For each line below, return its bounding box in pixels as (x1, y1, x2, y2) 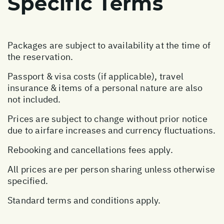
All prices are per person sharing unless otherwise (7, 163, 215, 175)
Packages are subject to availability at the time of (7, 39, 211, 51)
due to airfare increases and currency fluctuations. (7, 124, 216, 136)
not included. (7, 93, 61, 105)
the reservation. (7, 50, 73, 62)
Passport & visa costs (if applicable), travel (7, 70, 184, 82)
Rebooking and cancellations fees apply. (7, 143, 173, 155)
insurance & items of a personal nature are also (7, 81, 203, 93)
